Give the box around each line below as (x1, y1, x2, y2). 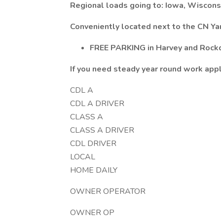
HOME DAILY (70, 165, 117, 176)
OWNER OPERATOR (70, 186, 146, 197)
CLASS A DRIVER (70, 125, 134, 136)
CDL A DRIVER (70, 98, 124, 109)
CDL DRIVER (70, 138, 116, 149)
